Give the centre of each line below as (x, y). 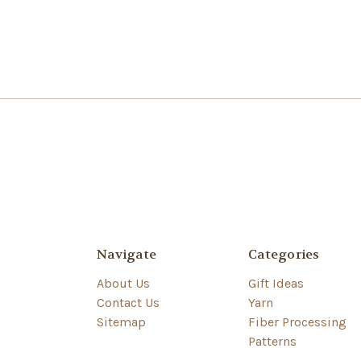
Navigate (127, 254)
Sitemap (121, 322)
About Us (123, 283)
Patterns (272, 341)
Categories (284, 254)
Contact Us (128, 303)
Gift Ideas (276, 283)
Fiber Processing (297, 322)
